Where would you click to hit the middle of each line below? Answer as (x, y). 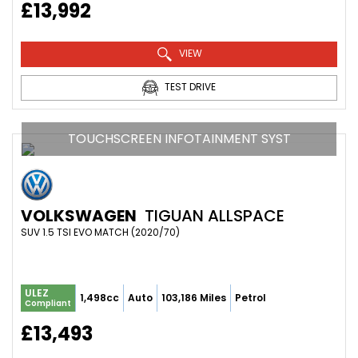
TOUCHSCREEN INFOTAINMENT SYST (179, 138)
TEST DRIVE (189, 86)
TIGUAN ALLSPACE (213, 215)
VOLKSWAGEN (79, 215)
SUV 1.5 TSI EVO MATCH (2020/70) (100, 232)
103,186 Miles (194, 297)
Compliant (48, 303)
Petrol (251, 297)
